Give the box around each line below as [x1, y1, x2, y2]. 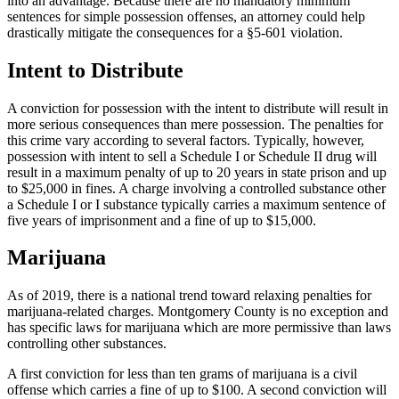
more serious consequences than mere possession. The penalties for [7, 116, 383, 132]
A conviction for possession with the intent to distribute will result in [7, 100, 388, 116]
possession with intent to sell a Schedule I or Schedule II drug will [7, 148, 377, 164]
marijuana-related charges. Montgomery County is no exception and [7, 304, 388, 320]
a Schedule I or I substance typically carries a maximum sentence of [7, 196, 386, 212]
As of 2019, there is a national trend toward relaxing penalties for [7, 288, 371, 304]
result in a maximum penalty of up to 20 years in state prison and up [7, 164, 387, 180]
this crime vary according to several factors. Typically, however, [7, 132, 364, 148]
